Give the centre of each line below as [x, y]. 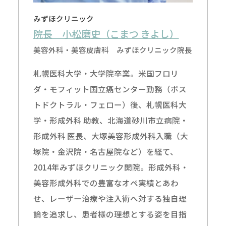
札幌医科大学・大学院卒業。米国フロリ [106, 73]
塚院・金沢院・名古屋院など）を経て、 [105, 151]
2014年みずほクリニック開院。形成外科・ [111, 167]
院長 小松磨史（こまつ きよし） [106, 34]
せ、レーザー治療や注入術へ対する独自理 [110, 198]
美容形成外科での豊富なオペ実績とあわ [106, 182]
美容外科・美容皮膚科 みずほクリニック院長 [112, 49]
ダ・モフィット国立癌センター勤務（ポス [110, 89]
